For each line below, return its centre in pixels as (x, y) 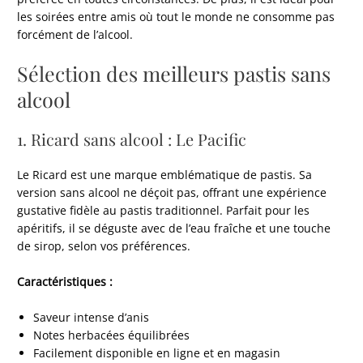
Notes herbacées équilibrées (112, 335)
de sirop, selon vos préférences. (104, 246)
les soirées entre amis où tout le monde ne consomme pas (176, 16)
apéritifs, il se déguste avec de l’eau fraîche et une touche (174, 228)
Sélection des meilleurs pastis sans (174, 74)
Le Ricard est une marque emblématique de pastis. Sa (165, 175)
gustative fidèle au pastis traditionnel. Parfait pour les (164, 211)
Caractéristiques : (65, 282)
